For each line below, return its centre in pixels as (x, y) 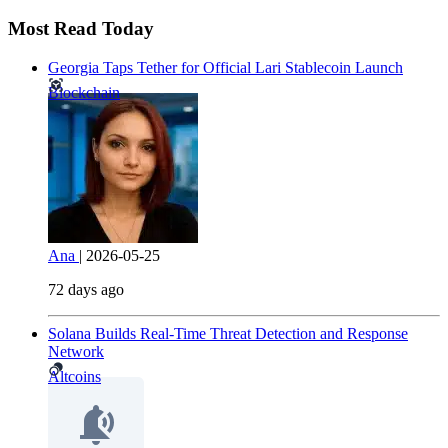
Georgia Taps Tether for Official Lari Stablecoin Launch (225, 67)
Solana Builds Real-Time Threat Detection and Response (228, 333)
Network (76, 351)
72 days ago (86, 289)
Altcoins (74, 376)
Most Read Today (81, 29)
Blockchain (84, 92)
